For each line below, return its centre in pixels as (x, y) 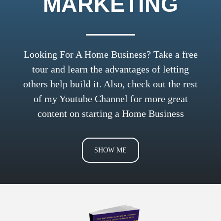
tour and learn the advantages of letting (110, 69)
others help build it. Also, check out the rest (110, 84)
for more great (158, 98)
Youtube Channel (93, 98)
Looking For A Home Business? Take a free (110, 54)
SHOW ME (110, 150)
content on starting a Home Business (110, 113)
